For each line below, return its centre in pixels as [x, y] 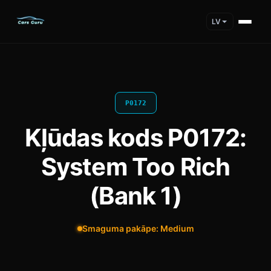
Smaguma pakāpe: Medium [138, 228]
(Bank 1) [135, 196]
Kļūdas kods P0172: [135, 138]
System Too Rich [135, 167]
